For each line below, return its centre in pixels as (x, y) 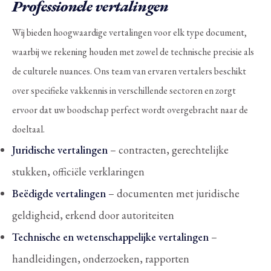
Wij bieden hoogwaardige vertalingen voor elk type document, (129, 32)
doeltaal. (28, 129)
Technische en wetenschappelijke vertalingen (110, 237)
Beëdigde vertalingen (59, 193)
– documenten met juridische (173, 193)
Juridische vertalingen (60, 149)
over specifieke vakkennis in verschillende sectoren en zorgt (124, 90)
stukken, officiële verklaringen (78, 171)
